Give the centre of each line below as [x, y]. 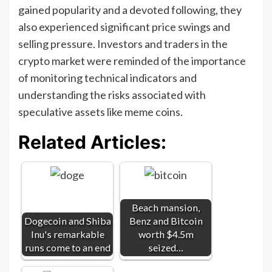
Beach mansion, [166, 207]
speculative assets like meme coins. [100, 111]
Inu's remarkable [67, 234]
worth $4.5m [166, 234]
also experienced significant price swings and [124, 26]
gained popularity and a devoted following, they [130, 9]
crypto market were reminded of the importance [132, 60]
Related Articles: [92, 142]
